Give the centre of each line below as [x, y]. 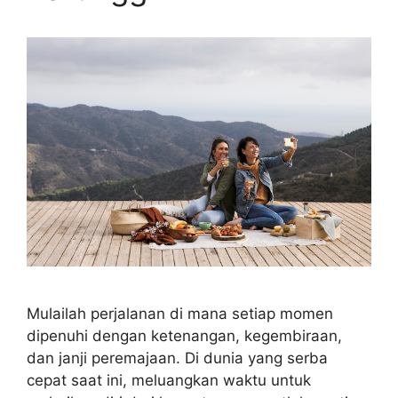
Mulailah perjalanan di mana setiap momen [180, 314]
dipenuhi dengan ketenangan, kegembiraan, [184, 336]
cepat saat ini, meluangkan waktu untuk [169, 381]
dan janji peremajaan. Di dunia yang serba [177, 358]
